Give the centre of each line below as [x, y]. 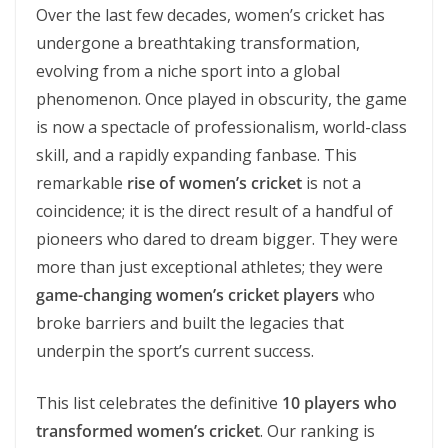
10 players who [339, 403]
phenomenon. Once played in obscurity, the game [221, 99]
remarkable [81, 183]
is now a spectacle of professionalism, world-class [221, 127]
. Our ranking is [317, 431]
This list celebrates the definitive [159, 403]
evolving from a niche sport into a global [188, 71]
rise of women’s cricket [214, 183]
